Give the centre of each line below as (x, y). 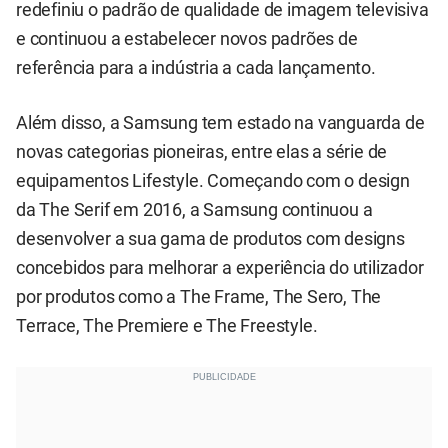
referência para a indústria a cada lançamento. (196, 67)
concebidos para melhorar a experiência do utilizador (220, 267)
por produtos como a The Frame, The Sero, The (199, 296)
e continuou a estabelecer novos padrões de (187, 38)
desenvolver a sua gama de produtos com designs (210, 238)
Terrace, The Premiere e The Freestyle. (167, 325)
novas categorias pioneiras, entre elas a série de (202, 151)
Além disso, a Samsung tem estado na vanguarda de (220, 122)
